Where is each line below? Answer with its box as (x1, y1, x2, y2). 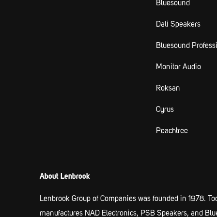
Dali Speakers (156, 20, 201, 29)
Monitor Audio (156, 63, 201, 71)
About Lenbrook (40, 172, 90, 181)
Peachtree (156, 127, 188, 135)
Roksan (156, 84, 180, 93)
